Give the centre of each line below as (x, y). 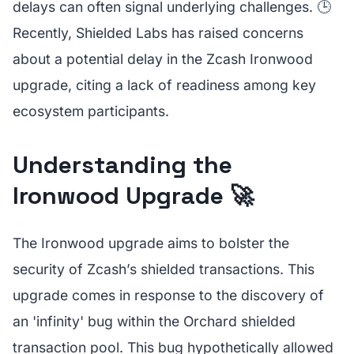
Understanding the (122, 165)
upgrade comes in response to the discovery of (168, 295)
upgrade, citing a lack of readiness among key (164, 85)
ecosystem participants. (91, 111)
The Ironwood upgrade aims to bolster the (151, 243)
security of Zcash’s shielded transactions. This (164, 269)
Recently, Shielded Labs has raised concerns (158, 33)
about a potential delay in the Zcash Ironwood (163, 59)
